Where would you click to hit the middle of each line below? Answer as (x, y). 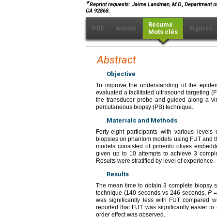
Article (126, 28)
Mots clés (163, 31)
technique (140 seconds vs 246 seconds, (152, 193)
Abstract (116, 60)
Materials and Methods (142, 120)
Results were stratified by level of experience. (155, 161)
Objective (121, 74)
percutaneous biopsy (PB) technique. (145, 107)
